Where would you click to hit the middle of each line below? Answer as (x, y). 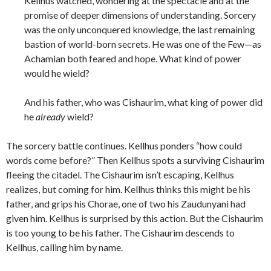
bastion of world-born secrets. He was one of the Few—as (143, 44)
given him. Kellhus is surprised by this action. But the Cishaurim (135, 218)
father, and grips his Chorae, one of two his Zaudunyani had (126, 204)
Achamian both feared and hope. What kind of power (133, 59)
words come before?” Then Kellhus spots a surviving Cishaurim (135, 160)
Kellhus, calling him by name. (64, 247)
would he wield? (57, 73)
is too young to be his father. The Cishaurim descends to (120, 233)
